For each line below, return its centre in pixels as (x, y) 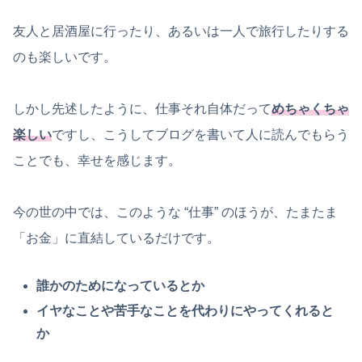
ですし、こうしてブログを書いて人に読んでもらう (200, 135)
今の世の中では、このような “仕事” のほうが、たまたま (175, 213)
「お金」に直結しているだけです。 (116, 238)
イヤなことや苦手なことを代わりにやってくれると (185, 311)
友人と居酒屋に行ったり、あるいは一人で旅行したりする (181, 32)
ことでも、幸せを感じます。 (97, 161)
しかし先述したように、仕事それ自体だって (142, 109)
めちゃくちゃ (310, 109)
